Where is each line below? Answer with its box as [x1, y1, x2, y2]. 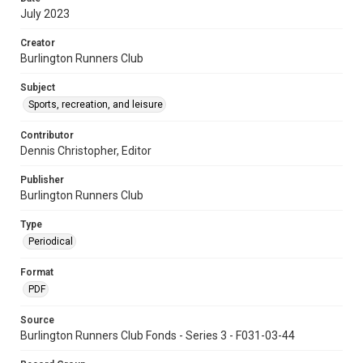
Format [20, 266, 53, 278]
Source [20, 314, 54, 326]
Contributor [20, 129, 74, 141]
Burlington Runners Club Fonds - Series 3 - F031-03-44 [20, 328, 295, 342]
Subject [20, 81, 55, 93]
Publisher [20, 173, 64, 186]
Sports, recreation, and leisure [28, 98, 163, 110]
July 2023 [20, 6, 70, 20]
